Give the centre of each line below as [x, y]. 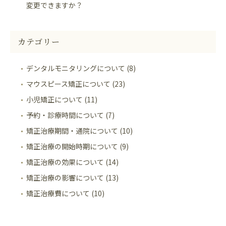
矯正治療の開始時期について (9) [77, 147]
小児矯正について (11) [62, 100]
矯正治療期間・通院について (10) [79, 131]
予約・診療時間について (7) [70, 115]
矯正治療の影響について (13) [72, 178]
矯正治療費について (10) [65, 193]
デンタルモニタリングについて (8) [81, 68]
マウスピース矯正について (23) [76, 84]
